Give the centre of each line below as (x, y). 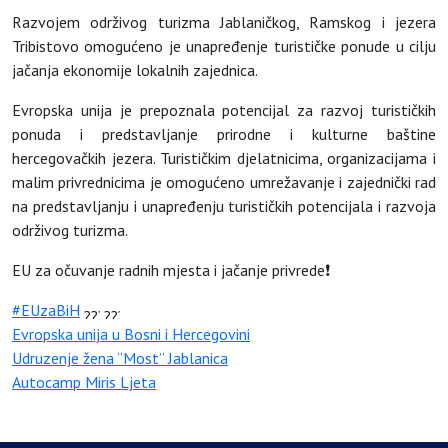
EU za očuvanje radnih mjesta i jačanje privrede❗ (171, 269)
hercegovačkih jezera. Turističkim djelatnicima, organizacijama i (224, 157)
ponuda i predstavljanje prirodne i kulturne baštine (224, 133)
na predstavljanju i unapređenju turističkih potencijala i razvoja (224, 205)
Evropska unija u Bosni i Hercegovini (131, 333)
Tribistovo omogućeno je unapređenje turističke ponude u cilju (224, 45)
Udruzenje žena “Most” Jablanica (120, 357)
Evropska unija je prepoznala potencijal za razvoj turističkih (224, 109)
